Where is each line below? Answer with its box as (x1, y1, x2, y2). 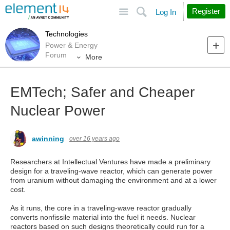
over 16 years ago (69, 135, 120, 142)
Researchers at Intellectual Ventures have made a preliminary (10, 158, 210, 166)
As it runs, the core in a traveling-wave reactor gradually (10, 204, 191, 212)
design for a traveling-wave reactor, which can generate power (10, 167, 213, 175)
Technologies (45, 29, 88, 38)
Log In (156, 8, 176, 16)
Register (192, 7, 220, 15)
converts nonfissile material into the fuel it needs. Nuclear (10, 213, 196, 221)
